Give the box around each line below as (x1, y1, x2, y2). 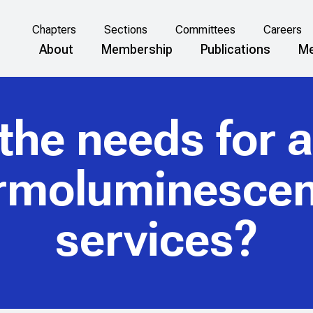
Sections (103, 23, 147, 37)
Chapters (31, 23, 76, 37)
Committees (175, 23, 235, 37)
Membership (101, 41, 173, 57)
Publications (201, 41, 270, 57)
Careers (263, 23, 302, 37)
